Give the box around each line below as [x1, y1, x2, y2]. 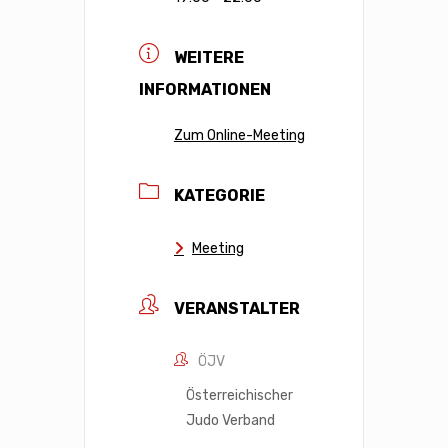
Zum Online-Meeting [174, 126, 305, 144]
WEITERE [174, 47, 244, 67]
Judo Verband [186, 411, 275, 429]
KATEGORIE [174, 185, 265, 205]
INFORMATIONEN [139, 79, 271, 99]
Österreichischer [186, 386, 293, 404]
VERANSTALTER [174, 298, 300, 318]
